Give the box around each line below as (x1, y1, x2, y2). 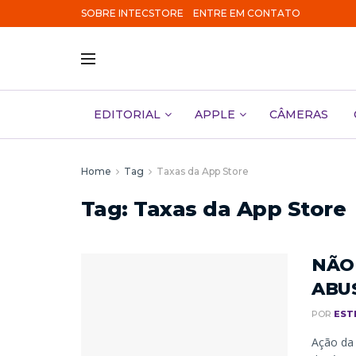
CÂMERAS (269, 107, 328, 122)
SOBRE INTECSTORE (81, 7, 184, 19)
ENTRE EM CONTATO (193, 7, 300, 19)
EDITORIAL (94, 107, 161, 122)
